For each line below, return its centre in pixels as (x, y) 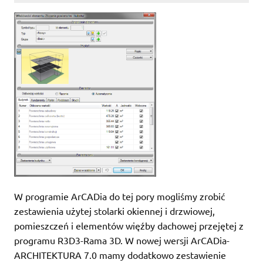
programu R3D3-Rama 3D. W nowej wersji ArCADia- (122, 240)
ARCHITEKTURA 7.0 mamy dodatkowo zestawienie (120, 255)
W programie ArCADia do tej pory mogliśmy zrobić (119, 196)
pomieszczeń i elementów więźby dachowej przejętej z (129, 226)
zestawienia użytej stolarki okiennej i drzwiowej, (114, 211)
